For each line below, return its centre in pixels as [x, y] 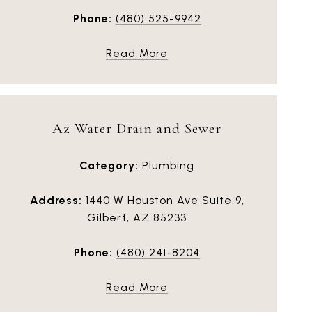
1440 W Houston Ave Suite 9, [163, 200]
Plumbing [166, 165]
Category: [109, 165]
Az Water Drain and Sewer [137, 128]
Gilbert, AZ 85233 [137, 217]
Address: [56, 200]
